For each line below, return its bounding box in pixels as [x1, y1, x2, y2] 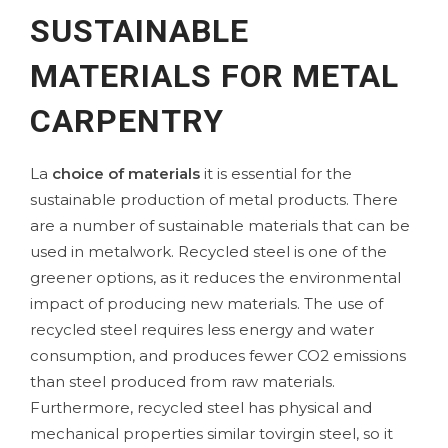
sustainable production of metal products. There [30, 189, 398, 209]
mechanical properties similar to [30, 423, 275, 443]
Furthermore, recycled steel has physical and [30, 397, 372, 417]
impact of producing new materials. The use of [30, 293, 383, 313]
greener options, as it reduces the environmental [30, 267, 401, 287]
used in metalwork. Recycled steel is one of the [30, 241, 387, 261]
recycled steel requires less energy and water [30, 319, 374, 339]
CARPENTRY [30, 102, 224, 141]
